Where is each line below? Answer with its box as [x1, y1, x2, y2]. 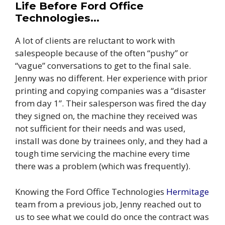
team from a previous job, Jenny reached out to [15, 198, 201, 210]
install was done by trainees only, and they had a [15, 135, 208, 147]
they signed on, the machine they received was [15, 110, 197, 122]
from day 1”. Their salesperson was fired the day [15, 97, 206, 109]
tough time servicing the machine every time [15, 148, 190, 160]
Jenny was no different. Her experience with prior [15, 72, 207, 84]
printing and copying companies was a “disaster [15, 85, 206, 97]
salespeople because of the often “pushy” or [15, 47, 188, 59]
